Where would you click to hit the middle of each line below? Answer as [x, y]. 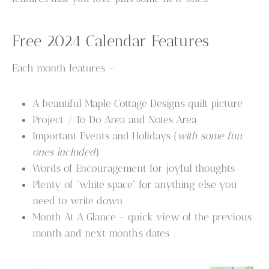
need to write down [78, 201]
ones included [64, 152]
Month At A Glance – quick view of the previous [142, 217]
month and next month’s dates [101, 233]
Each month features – [63, 68]
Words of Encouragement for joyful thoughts [134, 168]
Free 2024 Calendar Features [111, 41]
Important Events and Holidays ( [105, 136]
